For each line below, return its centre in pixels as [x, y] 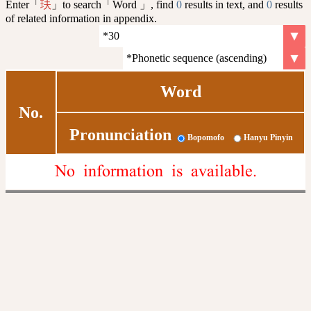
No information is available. [155, 171]
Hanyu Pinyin [268, 138]
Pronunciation [120, 135]
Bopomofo [205, 138]
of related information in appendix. [81, 18]
